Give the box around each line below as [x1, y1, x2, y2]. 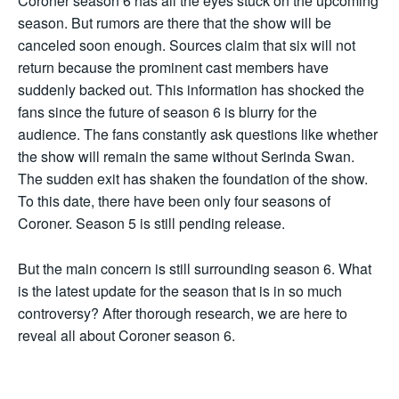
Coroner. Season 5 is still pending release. [18, 213, 285, 234]
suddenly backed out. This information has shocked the [18, 79, 364, 101]
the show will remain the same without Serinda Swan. [18, 146, 354, 167]
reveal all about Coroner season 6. [18, 325, 235, 346]
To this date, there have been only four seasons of [18, 191, 330, 212]
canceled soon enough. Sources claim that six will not [18, 35, 355, 56]
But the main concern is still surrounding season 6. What [18, 258, 371, 280]
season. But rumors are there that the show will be [18, 12, 331, 34]
